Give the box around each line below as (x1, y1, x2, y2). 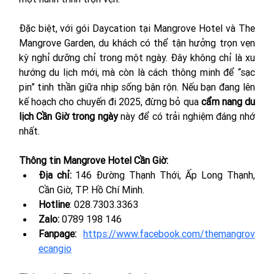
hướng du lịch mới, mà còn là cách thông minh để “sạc (18, 65, 255, 78)
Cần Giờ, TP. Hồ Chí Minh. (38, 183, 144, 196)
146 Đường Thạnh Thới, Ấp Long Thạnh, (75, 168, 255, 181)
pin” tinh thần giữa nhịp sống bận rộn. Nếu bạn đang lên (18, 80, 255, 93)
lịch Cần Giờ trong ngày (18, 109, 118, 122)
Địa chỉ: (38, 168, 76, 181)
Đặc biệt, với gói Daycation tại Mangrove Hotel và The (18, 21, 255, 34)
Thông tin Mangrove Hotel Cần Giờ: (18, 154, 168, 166)
